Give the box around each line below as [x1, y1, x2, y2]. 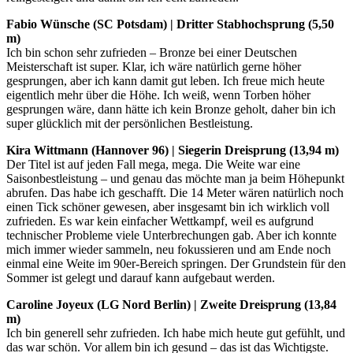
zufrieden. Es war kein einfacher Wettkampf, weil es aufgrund [6, 214, 314, 228]
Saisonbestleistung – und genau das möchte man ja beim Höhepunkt [6, 171, 344, 185]
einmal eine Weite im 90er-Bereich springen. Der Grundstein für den [6, 256, 346, 270]
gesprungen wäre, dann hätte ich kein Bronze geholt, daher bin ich [6, 102, 336, 116]
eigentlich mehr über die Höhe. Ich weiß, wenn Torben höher [6, 87, 310, 102]
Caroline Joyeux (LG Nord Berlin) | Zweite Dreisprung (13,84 [6, 297, 336, 311]
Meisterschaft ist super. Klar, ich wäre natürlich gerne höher [6, 59, 301, 73]
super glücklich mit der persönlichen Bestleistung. [6, 116, 253, 130]
